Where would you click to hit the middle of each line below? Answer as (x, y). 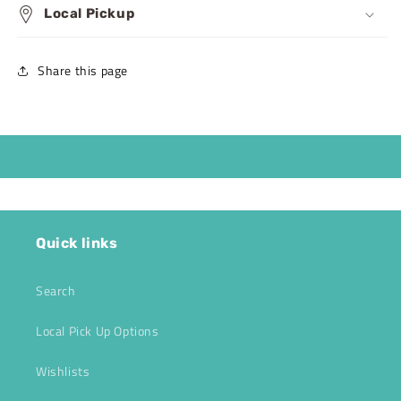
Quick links (77, 243)
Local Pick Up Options (98, 330)
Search (56, 290)
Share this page (83, 71)
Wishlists (63, 371)
